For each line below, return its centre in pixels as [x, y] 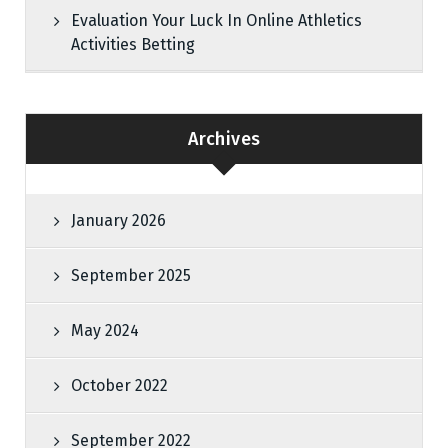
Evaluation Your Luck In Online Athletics [216, 20]
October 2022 [119, 385]
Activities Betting [133, 44]
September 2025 [131, 275]
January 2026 [118, 220]
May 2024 [105, 330]
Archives [224, 138]
